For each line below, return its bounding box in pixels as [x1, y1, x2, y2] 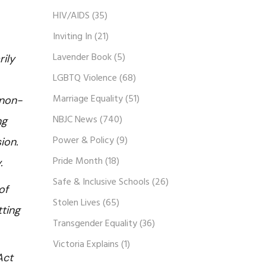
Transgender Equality [52, 216, 137, 232]
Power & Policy [52, 133, 114, 148]
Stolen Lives [52, 195, 100, 211]
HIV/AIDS [52, 8, 90, 24]
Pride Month [52, 154, 103, 169]
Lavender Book [52, 50, 112, 65]
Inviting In [52, 29, 92, 45]
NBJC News [52, 112, 97, 128]
